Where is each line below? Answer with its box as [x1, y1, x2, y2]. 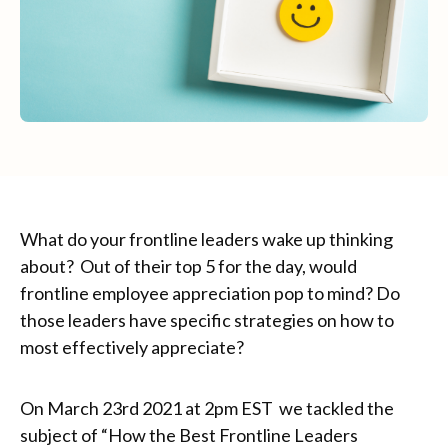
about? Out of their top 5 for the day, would [20, 255, 357, 278]
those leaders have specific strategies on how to [20, 309, 394, 332]
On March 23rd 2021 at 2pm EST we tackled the [20, 397, 394, 420]
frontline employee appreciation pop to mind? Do [20, 282, 400, 305]
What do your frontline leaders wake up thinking [20, 228, 393, 251]
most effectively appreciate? [20, 336, 247, 359]
